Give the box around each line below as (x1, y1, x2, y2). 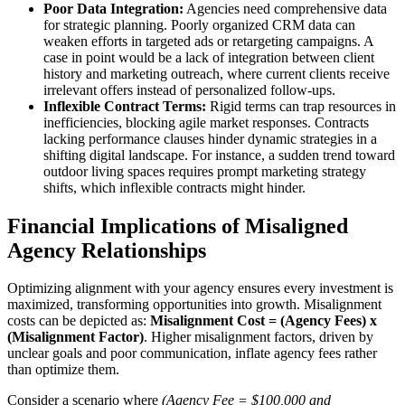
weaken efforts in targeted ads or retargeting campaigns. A (43, 33, 373, 49)
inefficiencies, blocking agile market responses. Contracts (43, 114, 369, 130)
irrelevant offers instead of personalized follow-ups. (43, 81, 335, 98)
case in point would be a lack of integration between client (43, 49, 374, 65)
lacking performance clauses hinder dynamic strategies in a (43, 130, 377, 146)
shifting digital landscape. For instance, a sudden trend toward (43, 146, 395, 163)
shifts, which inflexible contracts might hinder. (43, 179, 306, 195)
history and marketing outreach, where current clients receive (43, 65, 390, 81)
